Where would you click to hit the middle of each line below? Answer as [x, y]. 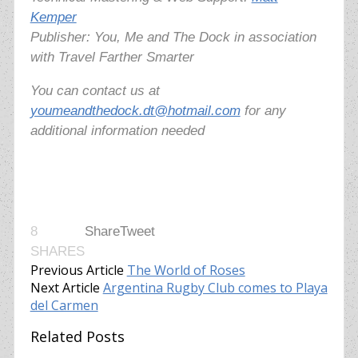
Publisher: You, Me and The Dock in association [173, 38]
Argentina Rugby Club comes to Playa [215, 288]
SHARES [57, 252]
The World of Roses [186, 270]
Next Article [65, 288]
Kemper [53, 18]
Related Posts [77, 337]
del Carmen [64, 306]
